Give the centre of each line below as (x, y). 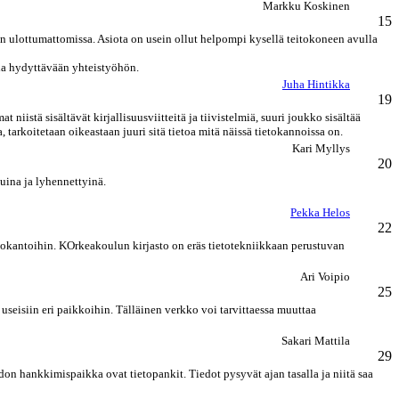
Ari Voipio (325, 277)
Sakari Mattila (316, 341)
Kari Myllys (321, 148)
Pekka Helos (320, 212)
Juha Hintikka (316, 84)
